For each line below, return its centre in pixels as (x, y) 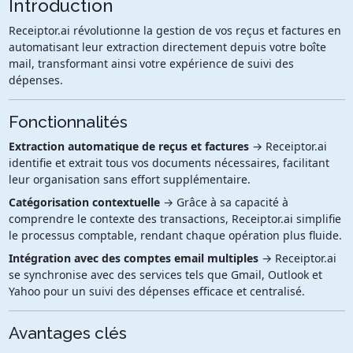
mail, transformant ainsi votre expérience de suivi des (151, 63)
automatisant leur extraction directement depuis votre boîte (167, 46)
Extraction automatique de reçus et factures (128, 146)
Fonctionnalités (68, 121)
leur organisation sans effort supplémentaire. (129, 179)
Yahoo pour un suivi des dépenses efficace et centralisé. (156, 291)
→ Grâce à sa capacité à (224, 202)
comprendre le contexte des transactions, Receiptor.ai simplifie (175, 218)
